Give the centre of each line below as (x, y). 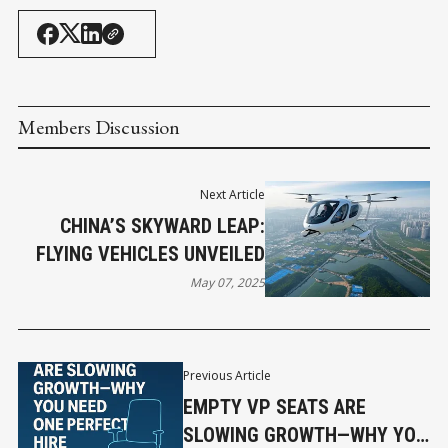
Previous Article (226, 376)
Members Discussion (99, 126)
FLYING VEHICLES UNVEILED (151, 253)
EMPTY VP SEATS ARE (274, 407)
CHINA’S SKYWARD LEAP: (163, 225)
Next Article (233, 194)
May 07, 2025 (228, 282)
